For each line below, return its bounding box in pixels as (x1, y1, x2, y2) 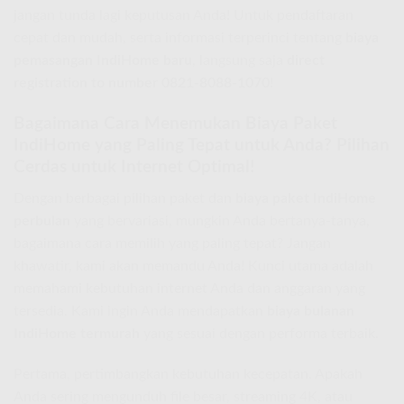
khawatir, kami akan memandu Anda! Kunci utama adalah (14, 258, 373, 273)
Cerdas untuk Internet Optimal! (14, 159, 254, 177)
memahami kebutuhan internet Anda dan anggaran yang (14, 280, 365, 296)
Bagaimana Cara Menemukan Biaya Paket (14, 115, 337, 133)
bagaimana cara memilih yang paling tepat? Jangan (14, 235, 331, 251)
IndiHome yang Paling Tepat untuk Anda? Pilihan (14, 137, 390, 155)
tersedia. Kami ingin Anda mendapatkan (14, 303, 267, 318)
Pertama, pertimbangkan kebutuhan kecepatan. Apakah (14, 367, 363, 382)
